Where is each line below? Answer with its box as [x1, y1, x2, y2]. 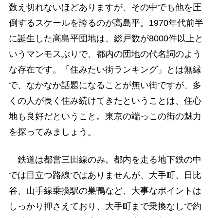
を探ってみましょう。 [8, 127, 96, 137]
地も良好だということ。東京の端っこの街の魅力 [8, 111, 201, 121]
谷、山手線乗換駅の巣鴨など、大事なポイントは [8, 186, 201, 196]
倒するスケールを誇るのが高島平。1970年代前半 [8, 18, 203, 28]
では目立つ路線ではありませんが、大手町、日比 [8, 170, 201, 181]
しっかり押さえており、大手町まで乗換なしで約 [8, 201, 201, 212]
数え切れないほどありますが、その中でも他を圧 [8, 2, 201, 12]
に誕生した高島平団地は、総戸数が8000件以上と [8, 33, 203, 43]
